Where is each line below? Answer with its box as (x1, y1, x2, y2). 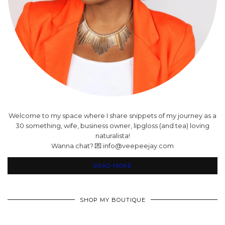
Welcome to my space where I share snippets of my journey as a (9, 111, 216, 120)
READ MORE (93, 162, 132, 169)
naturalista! (95, 131, 130, 140)
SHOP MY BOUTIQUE (79, 196, 146, 203)
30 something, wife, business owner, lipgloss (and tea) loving (16, 121, 209, 130)
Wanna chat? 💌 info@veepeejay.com (51, 141, 174, 150)
